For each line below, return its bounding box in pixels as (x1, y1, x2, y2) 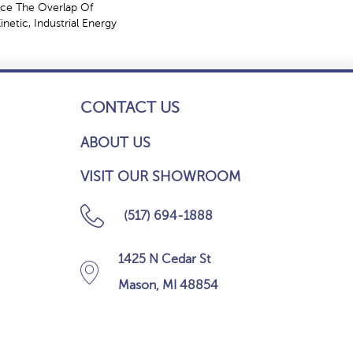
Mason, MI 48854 (118, 278, 218, 292)
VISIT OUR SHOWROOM (80, 169, 240, 184)
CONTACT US (80, 98, 180, 117)
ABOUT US (80, 135, 150, 150)
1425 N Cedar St (118, 252, 210, 266)
